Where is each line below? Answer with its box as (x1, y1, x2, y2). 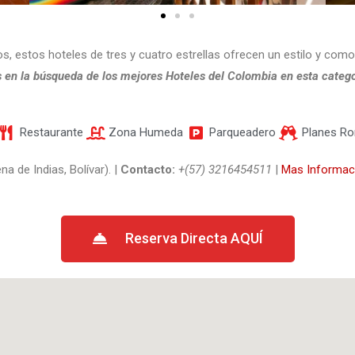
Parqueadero (209, 124, 277, 139)
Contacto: (120, 162, 178, 177)
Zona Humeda (109, 124, 184, 139)
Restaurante (19, 124, 83, 139)
